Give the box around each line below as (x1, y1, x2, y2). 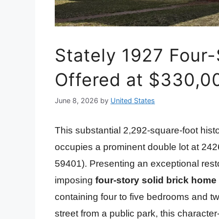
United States (110, 96, 155, 105)
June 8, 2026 (55, 96, 98, 105)
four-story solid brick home (95, 175, 217, 185)
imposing (55, 175, 95, 185)
